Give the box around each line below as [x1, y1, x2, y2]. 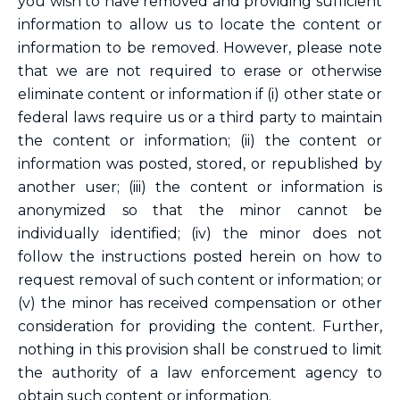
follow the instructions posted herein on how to [18, 248, 382, 265]
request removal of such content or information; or [18, 271, 382, 288]
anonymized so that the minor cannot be [18, 202, 382, 219]
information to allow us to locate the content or [18, 16, 382, 33]
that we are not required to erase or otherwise [18, 62, 382, 79]
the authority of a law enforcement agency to [18, 364, 382, 381]
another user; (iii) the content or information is [18, 179, 382, 196]
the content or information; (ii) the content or [18, 132, 382, 149]
